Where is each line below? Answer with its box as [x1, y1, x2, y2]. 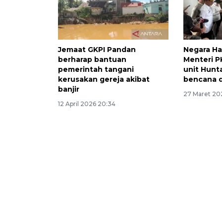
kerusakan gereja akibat [58, 75, 150, 84]
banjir [58, 85, 79, 94]
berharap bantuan [58, 55, 126, 64]
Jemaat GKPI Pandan [58, 45, 136, 55]
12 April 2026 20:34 [58, 100, 115, 108]
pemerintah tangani [58, 65, 134, 74]
